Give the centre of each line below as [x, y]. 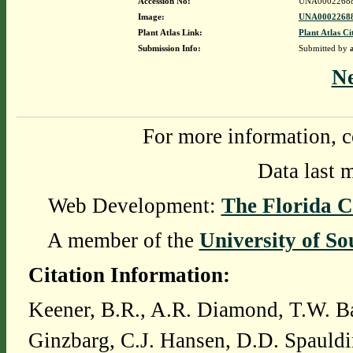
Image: [151, 17]
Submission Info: [169, 48]
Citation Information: [129, 275]
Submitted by [324, 48]
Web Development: [134, 206]
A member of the [123, 240]
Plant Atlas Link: [170, 32]
